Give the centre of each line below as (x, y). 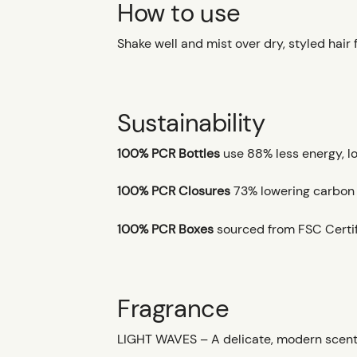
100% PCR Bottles (170, 153)
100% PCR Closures (175, 191)
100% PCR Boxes (167, 229)
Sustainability (191, 123)
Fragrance (173, 309)
